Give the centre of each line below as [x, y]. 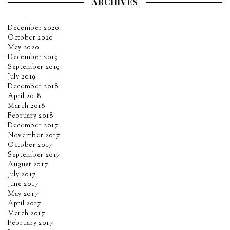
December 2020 [34, 28]
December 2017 [33, 126]
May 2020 [24, 48]
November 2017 [34, 136]
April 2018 [25, 97]
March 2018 [27, 107]
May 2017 [23, 194]
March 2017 [26, 214]
